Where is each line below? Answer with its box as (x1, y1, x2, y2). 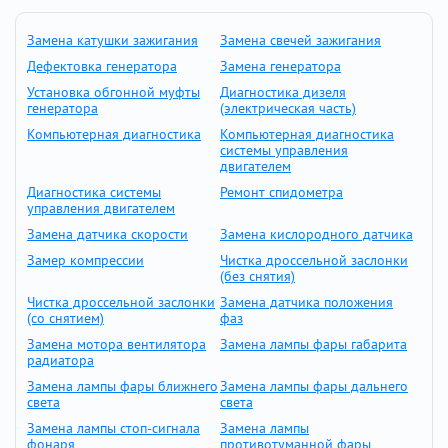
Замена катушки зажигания (27, 31, 198, 49)
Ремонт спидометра (220, 183, 343, 201)
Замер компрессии (27, 251, 144, 269)
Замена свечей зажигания (220, 31, 381, 49)
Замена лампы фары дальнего (220, 377, 408, 395)
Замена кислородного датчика (220, 225, 413, 243)
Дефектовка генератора (27, 57, 177, 75)
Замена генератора (220, 57, 341, 75)
